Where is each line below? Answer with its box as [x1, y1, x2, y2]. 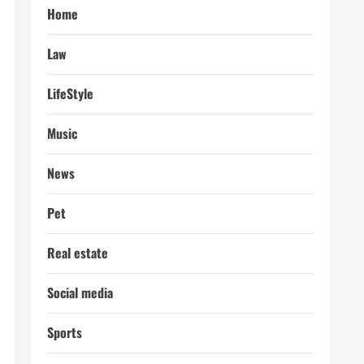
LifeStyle [47, 84, 93, 103]
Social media [47, 283, 113, 302]
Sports [47, 323, 82, 342]
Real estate [47, 243, 108, 262]
